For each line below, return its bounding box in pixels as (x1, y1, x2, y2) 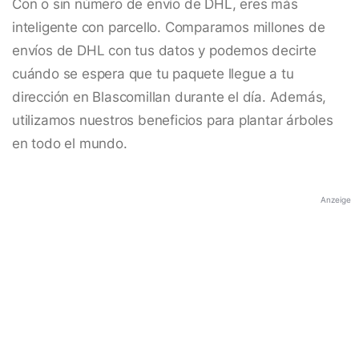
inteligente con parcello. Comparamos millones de (12, 19, 325, 36)
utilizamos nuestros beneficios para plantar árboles (12, 112, 333, 129)
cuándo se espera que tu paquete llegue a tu (12, 66, 294, 83)
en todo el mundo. (12, 135, 127, 152)
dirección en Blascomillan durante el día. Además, (12, 89, 327, 106)
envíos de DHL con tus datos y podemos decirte (12, 42, 317, 59)
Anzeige (321, 195, 351, 205)
